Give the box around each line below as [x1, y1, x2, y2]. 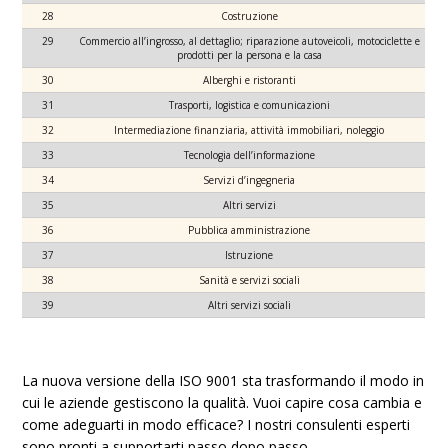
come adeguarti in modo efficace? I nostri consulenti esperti [22, 415, 411, 434]
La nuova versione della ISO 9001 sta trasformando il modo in [22, 371, 425, 390]
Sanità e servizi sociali [198, 273, 300, 287]
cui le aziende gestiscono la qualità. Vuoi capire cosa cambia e [22, 393, 423, 412]
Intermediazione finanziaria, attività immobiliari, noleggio [114, 123, 385, 137]
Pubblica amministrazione [188, 223, 311, 237]
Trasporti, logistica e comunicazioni [168, 98, 330, 112]
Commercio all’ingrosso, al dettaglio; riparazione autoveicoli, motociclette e [78, 34, 420, 48]
